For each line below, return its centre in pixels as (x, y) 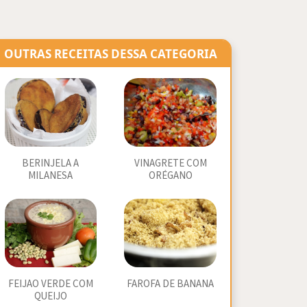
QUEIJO (50, 296)
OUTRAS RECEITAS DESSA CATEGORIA (110, 54)
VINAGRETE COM (170, 163)
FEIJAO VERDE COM (50, 284)
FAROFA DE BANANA (171, 284)
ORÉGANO (170, 176)
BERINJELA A (51, 163)
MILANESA (51, 176)
